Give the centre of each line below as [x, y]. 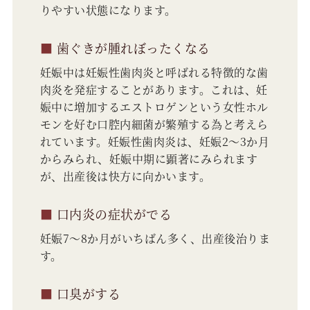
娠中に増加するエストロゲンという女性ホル [154, 107]
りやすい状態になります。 [108, 10]
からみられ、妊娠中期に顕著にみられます [149, 159]
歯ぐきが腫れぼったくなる [131, 48]
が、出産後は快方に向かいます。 [125, 176]
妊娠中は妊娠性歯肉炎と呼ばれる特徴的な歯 [154, 73]
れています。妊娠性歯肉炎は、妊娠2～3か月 [154, 142]
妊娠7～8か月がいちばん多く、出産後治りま [155, 239]
